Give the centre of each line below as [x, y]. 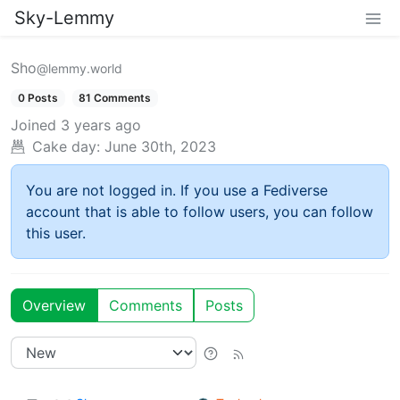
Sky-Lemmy [64, 18]
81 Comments [115, 98]
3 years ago [101, 125]
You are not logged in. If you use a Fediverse [177, 191]
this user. [56, 233]
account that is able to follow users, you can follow [200, 212]
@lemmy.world [79, 68]
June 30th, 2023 [160, 147]
